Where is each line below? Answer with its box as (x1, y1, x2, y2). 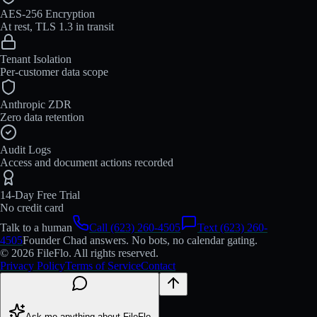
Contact (141, 259, 175, 272)
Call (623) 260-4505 (89, 221, 180, 234)
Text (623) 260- (197, 221, 267, 234)
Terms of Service (65, 259, 141, 272)
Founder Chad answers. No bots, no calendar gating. (23, 234, 258, 246)
